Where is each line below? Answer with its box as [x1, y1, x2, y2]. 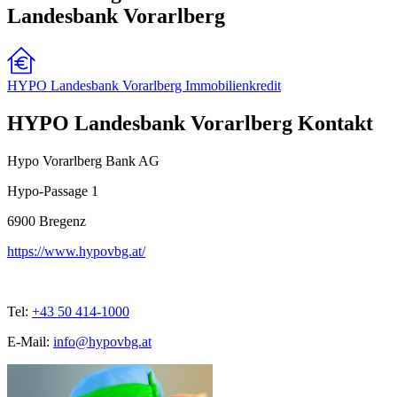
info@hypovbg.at [53, 333, 152, 349]
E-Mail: [7, 333, 50, 349]
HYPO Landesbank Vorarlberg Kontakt [7, 111, 373, 135]
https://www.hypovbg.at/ [7, 243, 145, 259]
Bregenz [39, 213, 86, 229]
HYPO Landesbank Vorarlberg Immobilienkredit [7, 78, 281, 94]
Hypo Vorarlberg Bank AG [7, 152, 160, 168]
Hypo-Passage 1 [7, 183, 98, 198]
